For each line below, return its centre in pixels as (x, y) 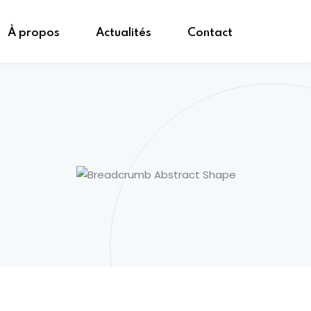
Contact (210, 33)
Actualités (124, 33)
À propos (34, 33)
